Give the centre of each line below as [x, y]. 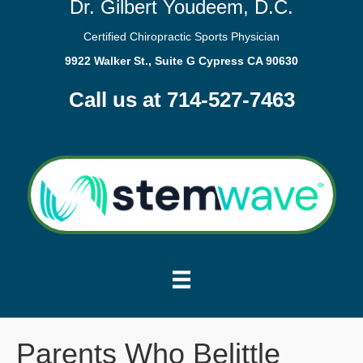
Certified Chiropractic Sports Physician [181, 36]
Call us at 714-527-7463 [181, 100]
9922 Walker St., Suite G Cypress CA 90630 [181, 61]
